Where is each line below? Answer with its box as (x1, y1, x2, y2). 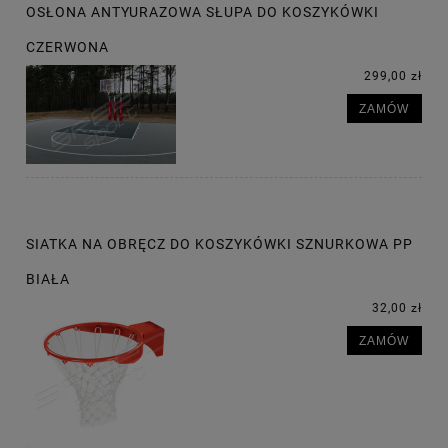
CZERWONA (26, 39, 109, 56)
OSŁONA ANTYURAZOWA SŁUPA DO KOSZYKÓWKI (26, 4, 379, 21)
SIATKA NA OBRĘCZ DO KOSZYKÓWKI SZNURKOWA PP (26, 236, 413, 253)
